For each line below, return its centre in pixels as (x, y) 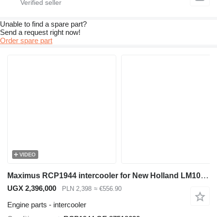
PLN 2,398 (77, 188)
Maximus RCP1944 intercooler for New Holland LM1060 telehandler (205, 175)
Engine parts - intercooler (47, 205)
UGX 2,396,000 (32, 188)
